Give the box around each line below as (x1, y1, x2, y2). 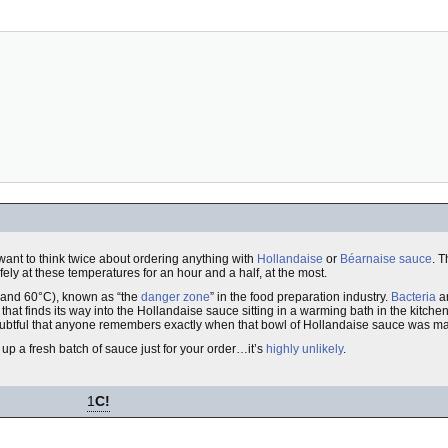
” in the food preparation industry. (210, 290, 391, 304)
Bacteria (391, 290, 436, 304)
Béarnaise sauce (340, 252, 432, 266)
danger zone (141, 290, 210, 304)
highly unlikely (266, 342, 343, 356)
